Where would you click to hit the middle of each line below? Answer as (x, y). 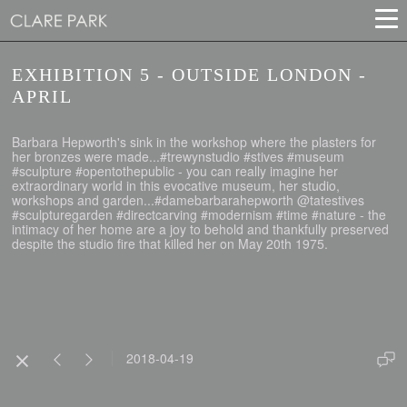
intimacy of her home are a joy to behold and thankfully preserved (201, 229)
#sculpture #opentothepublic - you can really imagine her (175, 171)
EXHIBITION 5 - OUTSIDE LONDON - (190, 74)
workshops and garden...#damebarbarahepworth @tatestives (189, 200)
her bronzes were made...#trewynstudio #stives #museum (179, 156)
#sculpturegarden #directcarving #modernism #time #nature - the (199, 214)
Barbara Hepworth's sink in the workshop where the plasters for (194, 142)
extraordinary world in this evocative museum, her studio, (176, 185)
